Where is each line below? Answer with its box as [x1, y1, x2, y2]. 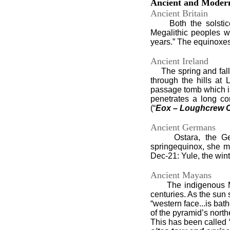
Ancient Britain [150, 8, 208, 18]
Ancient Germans [150, 122, 216, 132]
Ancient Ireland [150, 56, 208, 66]
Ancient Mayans [150, 170, 212, 180]
